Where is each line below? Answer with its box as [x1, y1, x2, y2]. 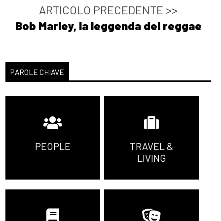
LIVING [137, 152, 166, 164]
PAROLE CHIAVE [10, 67, 65, 76]
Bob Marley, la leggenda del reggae [15, 19, 202, 33]
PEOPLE [35, 140, 71, 152]
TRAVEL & [130, 140, 174, 152]
